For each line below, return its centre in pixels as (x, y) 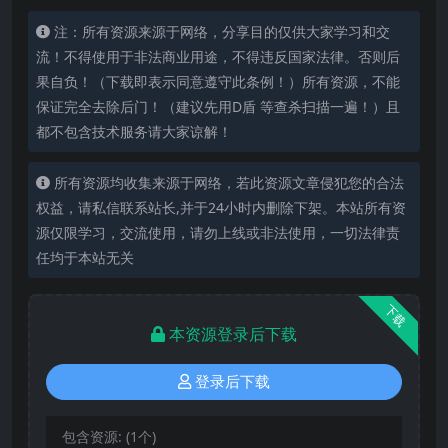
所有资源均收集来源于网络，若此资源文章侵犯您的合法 (229, 182)
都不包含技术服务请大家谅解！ (134, 131)
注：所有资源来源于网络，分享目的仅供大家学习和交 (222, 31)
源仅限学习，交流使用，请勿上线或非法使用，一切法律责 (218, 232)
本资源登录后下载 (233, 333)
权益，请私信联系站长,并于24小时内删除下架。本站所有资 (221, 207)
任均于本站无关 (85, 257)
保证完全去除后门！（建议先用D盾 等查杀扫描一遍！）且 (218, 106)
